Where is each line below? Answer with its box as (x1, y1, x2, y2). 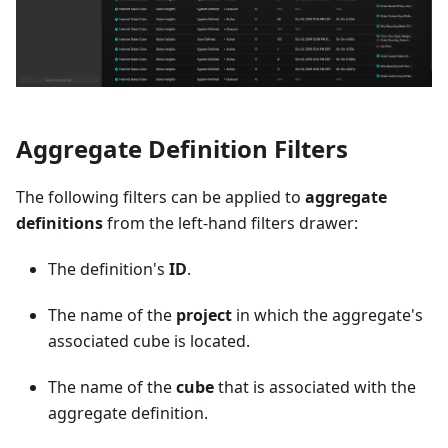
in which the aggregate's (232, 304, 423, 327)
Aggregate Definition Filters (16, 132, 348, 166)
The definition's (48, 258, 169, 281)
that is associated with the (214, 376, 416, 399)
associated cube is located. (48, 330, 250, 353)
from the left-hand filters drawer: (103, 212, 358, 235)
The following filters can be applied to (16, 186, 305, 209)
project (176, 304, 232, 327)
